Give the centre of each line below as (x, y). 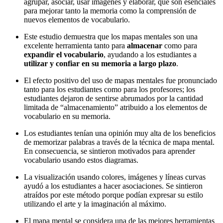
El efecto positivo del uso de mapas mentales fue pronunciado (120, 81)
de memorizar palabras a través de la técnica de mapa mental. (119, 142)
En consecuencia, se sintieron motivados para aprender (110, 151)
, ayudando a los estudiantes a (150, 55)
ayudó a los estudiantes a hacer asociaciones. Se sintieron (113, 186)
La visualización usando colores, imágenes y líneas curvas (115, 177)
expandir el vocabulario (64, 55)
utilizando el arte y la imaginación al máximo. (95, 204)
